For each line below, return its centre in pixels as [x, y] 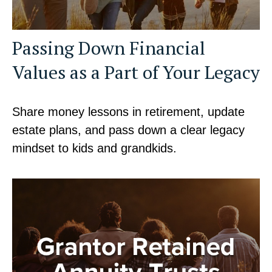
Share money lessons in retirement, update [128, 112]
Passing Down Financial [109, 48]
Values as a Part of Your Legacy [136, 73]
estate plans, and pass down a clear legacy [128, 130]
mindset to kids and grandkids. [94, 148]
